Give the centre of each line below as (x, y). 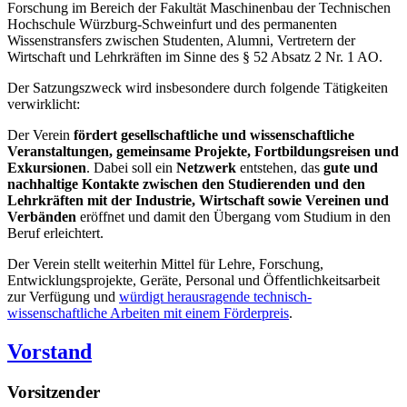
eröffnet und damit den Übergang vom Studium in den (233, 216)
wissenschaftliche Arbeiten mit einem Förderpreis (148, 313)
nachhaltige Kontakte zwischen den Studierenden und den (186, 184)
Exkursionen (47, 167)
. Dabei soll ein (131, 167)
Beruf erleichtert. (55, 233)
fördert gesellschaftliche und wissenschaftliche (214, 134)
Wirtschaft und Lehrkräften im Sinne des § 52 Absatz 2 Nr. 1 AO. (195, 56)
